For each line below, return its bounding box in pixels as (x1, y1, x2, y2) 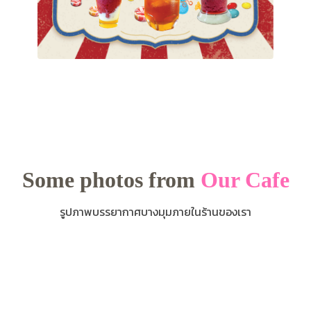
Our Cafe (200, 167, 289, 192)
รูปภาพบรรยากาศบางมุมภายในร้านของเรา (60, 203, 251, 220)
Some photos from (22, 167, 201, 192)
